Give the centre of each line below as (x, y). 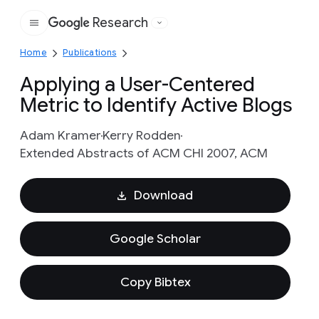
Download (163, 195)
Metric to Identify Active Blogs (156, 105)
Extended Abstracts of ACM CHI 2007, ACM (144, 153)
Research (120, 23)
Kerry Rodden (142, 135)
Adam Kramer (61, 135)
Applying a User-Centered (137, 84)
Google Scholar (155, 239)
